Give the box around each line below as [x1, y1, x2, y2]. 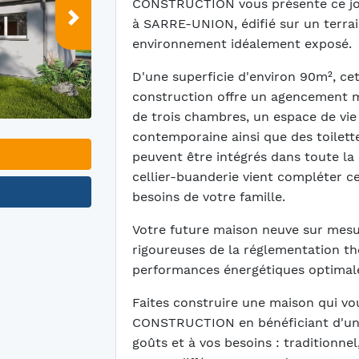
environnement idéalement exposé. [132, 36, 352, 51]
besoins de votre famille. [132, 189, 285, 204]
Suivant [72, 18, 119, 34]
